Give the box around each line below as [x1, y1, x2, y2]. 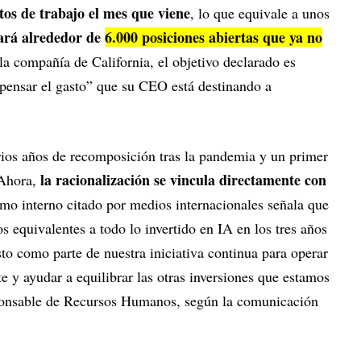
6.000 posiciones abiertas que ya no [105, 27, 322, 48]
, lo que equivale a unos [190, 3, 330, 23]
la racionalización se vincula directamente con [40, 169, 326, 191]
